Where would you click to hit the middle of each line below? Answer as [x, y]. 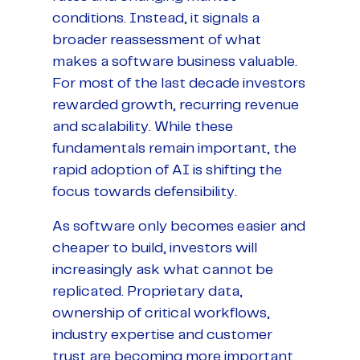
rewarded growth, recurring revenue [176, 105]
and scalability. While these [143, 127]
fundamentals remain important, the [174, 148]
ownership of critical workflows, [161, 313]
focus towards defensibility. [145, 192]
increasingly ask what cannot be [163, 270]
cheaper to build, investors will [155, 248]
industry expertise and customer [162, 335]
